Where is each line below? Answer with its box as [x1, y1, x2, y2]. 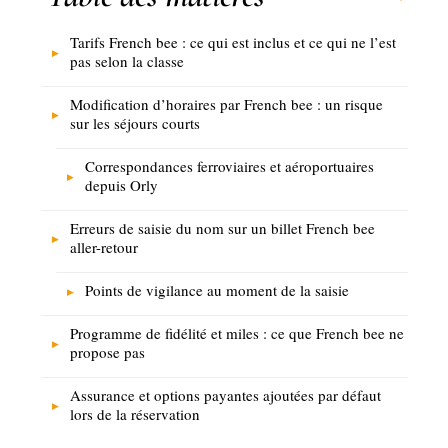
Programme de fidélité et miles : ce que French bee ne [70, 323, 404, 344]
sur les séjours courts [70, 113, 200, 134]
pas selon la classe [70, 51, 184, 72]
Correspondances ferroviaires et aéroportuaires [85, 156, 374, 177]
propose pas [70, 342, 145, 363]
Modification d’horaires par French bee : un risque [70, 94, 383, 115]
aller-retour [70, 237, 138, 258]
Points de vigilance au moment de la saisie [85, 280, 349, 301]
